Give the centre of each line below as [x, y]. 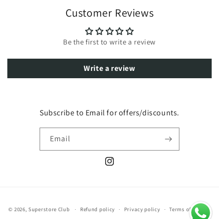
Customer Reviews [109, 12]
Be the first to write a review [109, 42]
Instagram [120, 166]
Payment [123, 201]
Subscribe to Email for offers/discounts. [109, 113]
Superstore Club [49, 209]
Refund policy [98, 209]
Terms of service [190, 209]
